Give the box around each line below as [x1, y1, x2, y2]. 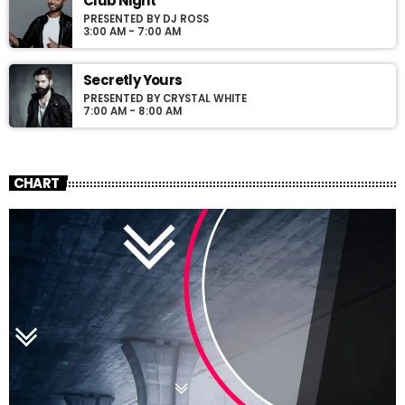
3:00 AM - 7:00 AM [83, 24, 181, 39]
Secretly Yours [83, 70, 183, 89]
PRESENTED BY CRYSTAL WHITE [83, 90, 247, 106]
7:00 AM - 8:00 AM [83, 103, 182, 118]
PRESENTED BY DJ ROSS [83, 11, 209, 26]
